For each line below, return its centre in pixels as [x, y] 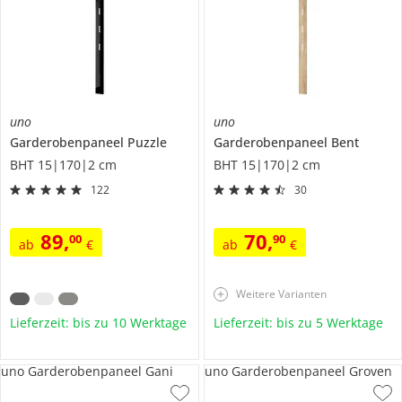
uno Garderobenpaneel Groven [298, 371]
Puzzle [147, 143]
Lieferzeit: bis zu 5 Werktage [298, 323]
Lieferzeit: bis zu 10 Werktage [98, 323]
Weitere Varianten [281, 294]
